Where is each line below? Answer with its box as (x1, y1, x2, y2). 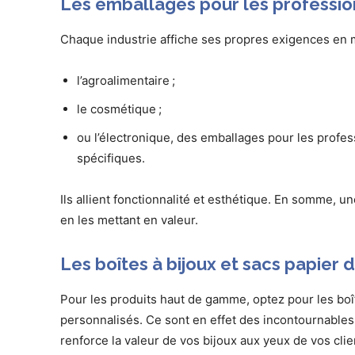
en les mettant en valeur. (60, 212, 198, 228)
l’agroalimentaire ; (77, 73, 175, 89)
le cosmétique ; (77, 101, 162, 117)
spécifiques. (77, 151, 148, 166)
